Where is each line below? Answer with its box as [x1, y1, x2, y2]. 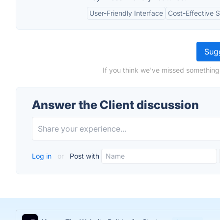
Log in [32, 152, 54, 160]
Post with [68, 152, 99, 160]
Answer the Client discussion [32, 98, 199, 112]
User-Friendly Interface [89, 9, 163, 17]
